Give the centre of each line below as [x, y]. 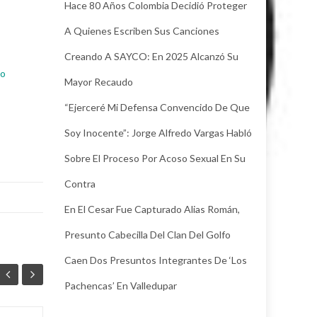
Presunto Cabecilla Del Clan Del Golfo [148, 234]
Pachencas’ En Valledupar [121, 285]
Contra [80, 183]
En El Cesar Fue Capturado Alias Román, [152, 209]
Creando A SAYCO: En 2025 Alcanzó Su [151, 56]
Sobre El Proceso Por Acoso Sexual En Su [155, 158]
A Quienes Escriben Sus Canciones [142, 30]
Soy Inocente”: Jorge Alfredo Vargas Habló [158, 132]
